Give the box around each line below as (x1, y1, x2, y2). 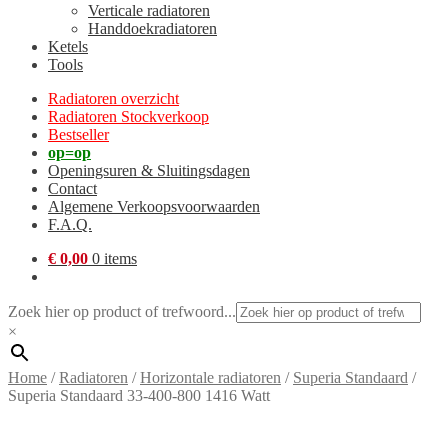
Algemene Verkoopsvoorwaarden (48, 198, 260, 215)
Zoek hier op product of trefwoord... (8, 303, 236, 320)
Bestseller (48, 126, 109, 143)
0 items (92, 250, 137, 267)
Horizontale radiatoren (140, 369, 281, 386)
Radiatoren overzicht (48, 90, 179, 107)
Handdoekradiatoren (88, 20, 217, 37)
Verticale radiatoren (88, 2, 210, 19)
